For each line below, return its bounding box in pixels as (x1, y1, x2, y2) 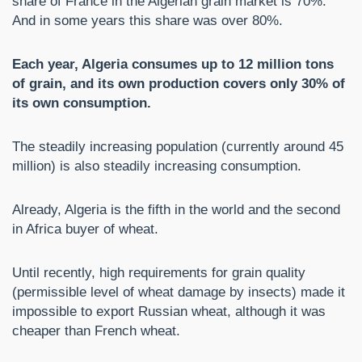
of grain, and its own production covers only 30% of (12, 76, 345, 92)
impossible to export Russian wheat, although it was (12, 304, 326, 320)
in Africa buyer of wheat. (12, 221, 158, 238)
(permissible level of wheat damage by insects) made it (12, 284, 345, 301)
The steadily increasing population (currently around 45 (12, 139, 343, 155)
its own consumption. (12, 95, 151, 112)
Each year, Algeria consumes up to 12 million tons (12, 57, 334, 73)
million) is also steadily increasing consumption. (12, 158, 301, 175)
